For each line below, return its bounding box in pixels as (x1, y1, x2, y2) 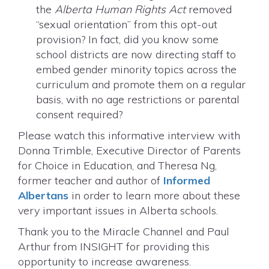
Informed (163, 174, 210, 188)
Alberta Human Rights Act (55, 2, 186, 17)
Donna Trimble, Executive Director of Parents (18, 144, 241, 158)
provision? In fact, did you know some (36, 32, 219, 47)
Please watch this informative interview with (18, 128, 240, 143)
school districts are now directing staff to (36, 47, 236, 62)
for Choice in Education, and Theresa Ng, (18, 159, 217, 173)
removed (186, 2, 232, 17)
